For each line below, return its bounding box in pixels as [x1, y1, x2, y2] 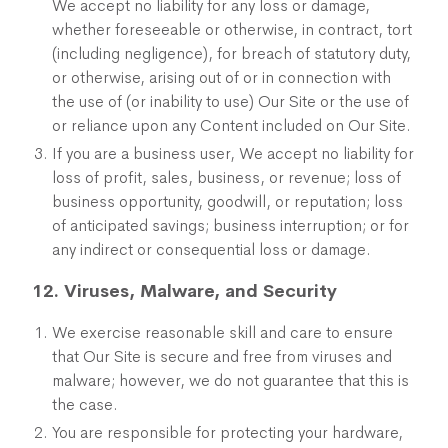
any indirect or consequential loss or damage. [52, 239, 371, 260]
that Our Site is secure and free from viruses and [52, 346, 392, 367]
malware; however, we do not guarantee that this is [52, 370, 409, 391]
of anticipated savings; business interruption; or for [52, 215, 409, 236]
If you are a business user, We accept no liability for [52, 143, 414, 164]
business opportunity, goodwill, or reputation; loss [52, 191, 403, 212]
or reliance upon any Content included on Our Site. [52, 115, 411, 136]
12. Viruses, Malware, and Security [32, 280, 337, 302]
